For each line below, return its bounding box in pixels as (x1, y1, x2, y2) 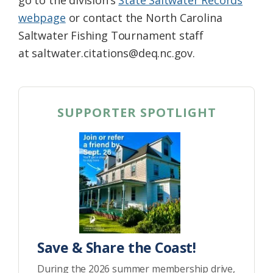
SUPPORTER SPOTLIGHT (57, 104, 216, 121)
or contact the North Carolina (65, 10, 222, 26)
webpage (18, 10, 66, 26)
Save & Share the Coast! (37, 238, 196, 258)
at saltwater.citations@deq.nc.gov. (18, 46, 195, 61)
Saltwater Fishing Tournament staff (18, 28, 204, 43)
